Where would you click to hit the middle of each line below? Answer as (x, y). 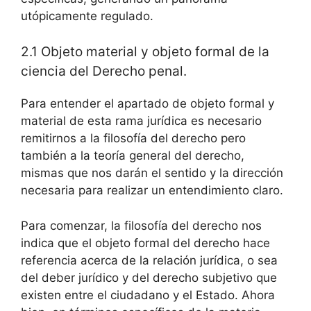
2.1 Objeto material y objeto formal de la (145, 52)
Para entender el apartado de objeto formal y (148, 103)
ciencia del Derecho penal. (104, 71)
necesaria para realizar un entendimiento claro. (152, 190)
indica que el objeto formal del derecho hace (145, 243)
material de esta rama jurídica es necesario (141, 121)
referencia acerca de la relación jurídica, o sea (149, 260)
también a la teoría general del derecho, (133, 155)
